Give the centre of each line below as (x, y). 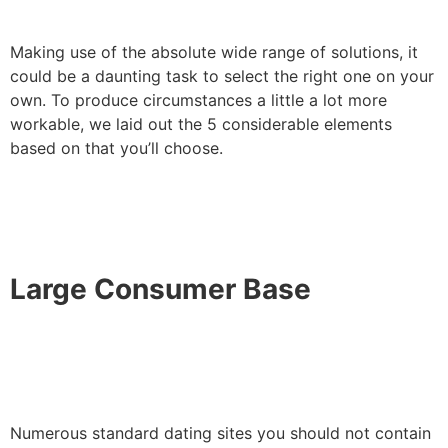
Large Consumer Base (160, 289)
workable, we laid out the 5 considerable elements (201, 123)
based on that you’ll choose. (116, 147)
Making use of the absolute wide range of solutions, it (214, 51)
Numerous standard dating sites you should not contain (220, 433)
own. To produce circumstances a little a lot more (198, 99)
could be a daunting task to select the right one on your (222, 75)
